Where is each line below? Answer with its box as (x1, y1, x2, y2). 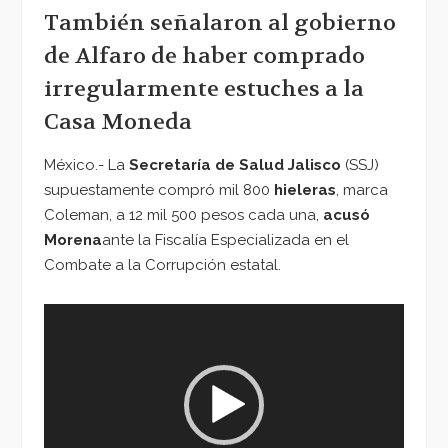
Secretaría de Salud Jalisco (125, 156, 341, 175)
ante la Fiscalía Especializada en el (102, 231, 349, 250)
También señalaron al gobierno (44, 9, 396, 38)
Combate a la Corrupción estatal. (44, 256, 281, 275)
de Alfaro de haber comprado (44, 42, 365, 71)
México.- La (44, 156, 125, 175)
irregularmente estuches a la (44, 75, 364, 104)
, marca (336, 181, 388, 200)
